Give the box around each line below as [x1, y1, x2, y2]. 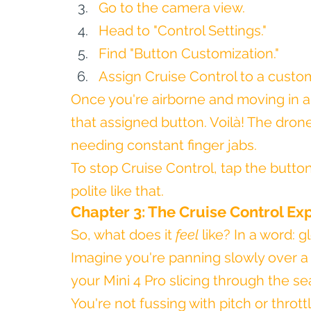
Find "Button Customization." [99, 45, 279, 62]
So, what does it [71, 226, 176, 243]
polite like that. [71, 183, 164, 199]
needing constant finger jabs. [71, 137, 257, 153]
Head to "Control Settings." [99, 22, 267, 39]
